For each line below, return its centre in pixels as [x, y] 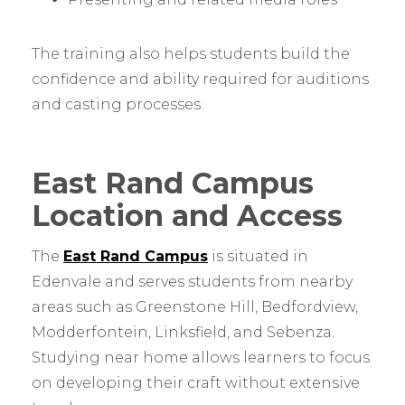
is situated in [258, 257]
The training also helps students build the [191, 54]
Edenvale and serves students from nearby [192, 282]
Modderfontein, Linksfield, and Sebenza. [183, 333]
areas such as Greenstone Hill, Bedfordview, [195, 307]
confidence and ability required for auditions [200, 80]
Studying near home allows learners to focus [201, 358]
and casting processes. [118, 105]
